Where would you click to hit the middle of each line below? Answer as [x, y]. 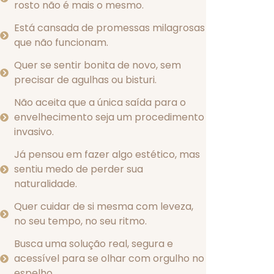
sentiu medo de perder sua [78, 169]
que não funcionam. [61, 43]
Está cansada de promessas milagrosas [109, 28]
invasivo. [34, 132]
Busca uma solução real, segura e [93, 244]
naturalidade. [45, 184]
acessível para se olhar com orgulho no [109, 259]
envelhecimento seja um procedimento [109, 117]
